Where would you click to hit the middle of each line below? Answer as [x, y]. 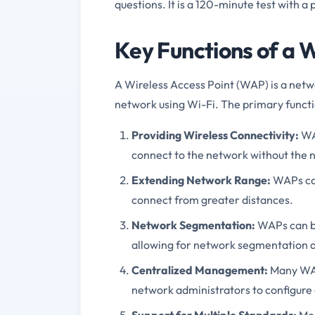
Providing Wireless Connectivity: [215, 135]
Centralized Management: [200, 270]
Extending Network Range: [201, 180]
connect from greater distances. [212, 199]
